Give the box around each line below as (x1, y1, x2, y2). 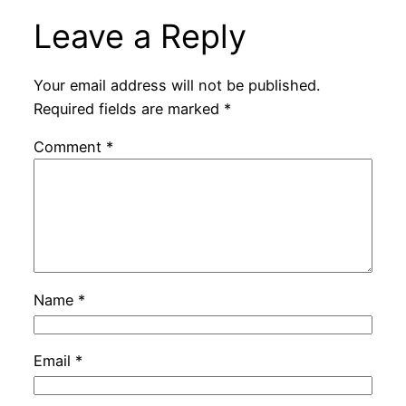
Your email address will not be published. (33, 76, 320, 95)
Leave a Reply (33, 15, 246, 56)
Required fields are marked (33, 100, 224, 119)
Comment (33, 138, 106, 157)
